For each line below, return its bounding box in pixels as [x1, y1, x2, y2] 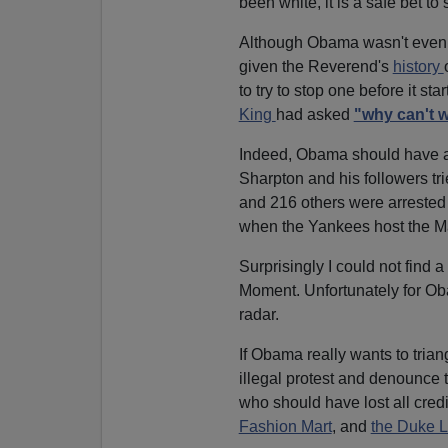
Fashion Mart [238, 417, 332, 435]
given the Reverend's [238, 57, 393, 75]
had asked [275, 105, 354, 123]
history [392, 57, 444, 75]
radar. [238, 305, 279, 323]
